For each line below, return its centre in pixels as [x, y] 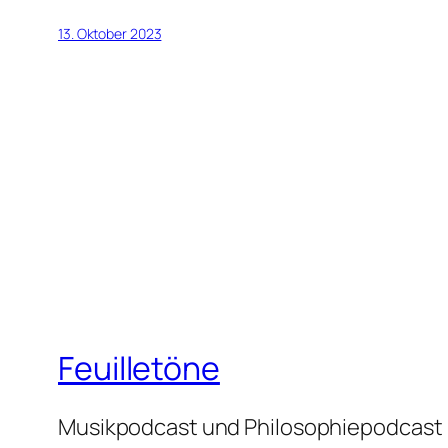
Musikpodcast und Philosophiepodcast [250, 427]
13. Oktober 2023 [110, 34]
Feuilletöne [139, 367]
